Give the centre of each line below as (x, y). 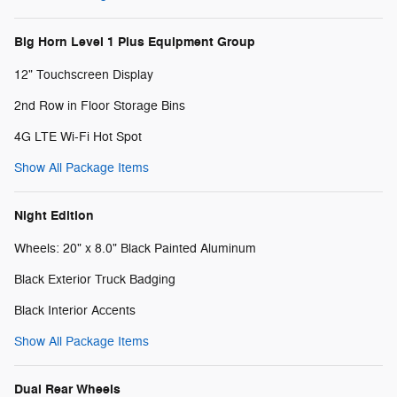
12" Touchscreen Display (84, 75)
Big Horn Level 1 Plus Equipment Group (135, 43)
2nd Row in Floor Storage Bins (100, 106)
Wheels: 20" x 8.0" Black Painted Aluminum (135, 249)
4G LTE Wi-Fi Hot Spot (78, 137)
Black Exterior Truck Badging (95, 280)
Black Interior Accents (75, 311)
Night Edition (54, 216)
